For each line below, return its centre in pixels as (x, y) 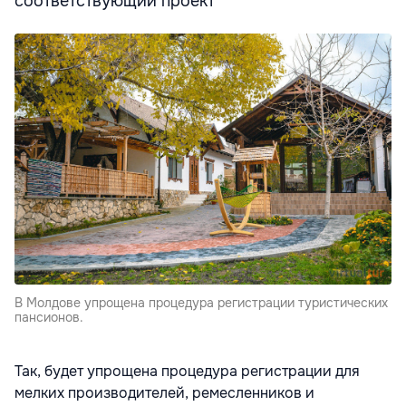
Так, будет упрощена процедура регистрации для (187, 372)
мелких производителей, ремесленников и (164, 393)
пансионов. (49, 318)
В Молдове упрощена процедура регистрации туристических (201, 303)
